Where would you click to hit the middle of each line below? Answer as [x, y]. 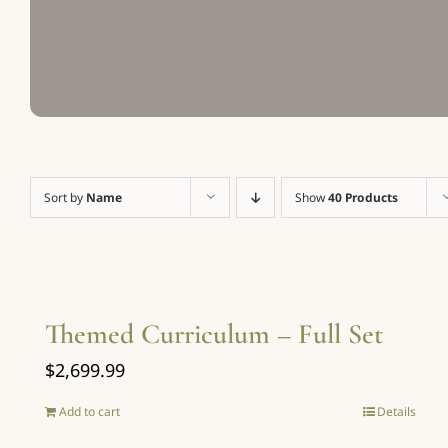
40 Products [363, 197]
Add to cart [89, 411]
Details [397, 411]
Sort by [65, 197]
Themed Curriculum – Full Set [214, 333]
